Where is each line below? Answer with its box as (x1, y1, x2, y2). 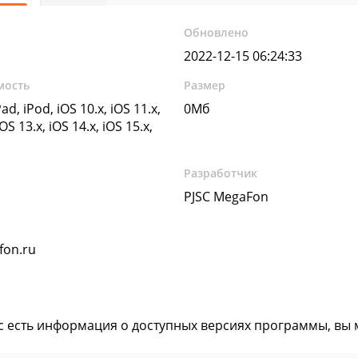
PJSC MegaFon (184, 188, 269, 205)
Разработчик (184, 165, 258, 181)
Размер (184, 78, 226, 93)
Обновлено (184, 25, 249, 40)
